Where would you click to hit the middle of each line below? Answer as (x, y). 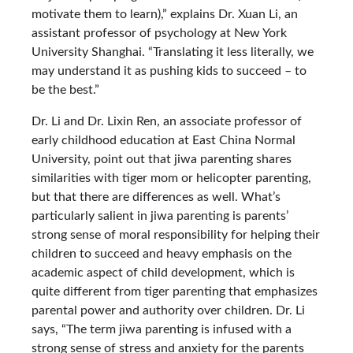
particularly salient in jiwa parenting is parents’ (160, 216)
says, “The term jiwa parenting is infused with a (162, 329)
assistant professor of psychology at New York (159, 33)
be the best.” (65, 89)
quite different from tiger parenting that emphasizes (175, 291)
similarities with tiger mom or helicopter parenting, (171, 178)
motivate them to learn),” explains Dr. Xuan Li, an (165, 14)
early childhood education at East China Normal (163, 140)
